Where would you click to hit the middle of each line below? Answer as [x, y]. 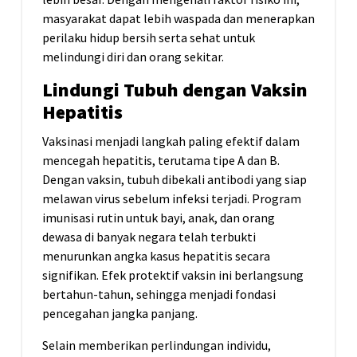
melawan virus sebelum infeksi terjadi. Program [172, 199]
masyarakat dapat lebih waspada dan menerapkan [178, 19]
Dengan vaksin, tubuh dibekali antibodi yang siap [175, 180]
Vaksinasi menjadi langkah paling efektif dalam [171, 141]
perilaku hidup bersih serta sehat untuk [149, 38]
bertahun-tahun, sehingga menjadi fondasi [159, 294]
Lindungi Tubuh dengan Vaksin [175, 90]
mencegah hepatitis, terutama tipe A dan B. [161, 161]
